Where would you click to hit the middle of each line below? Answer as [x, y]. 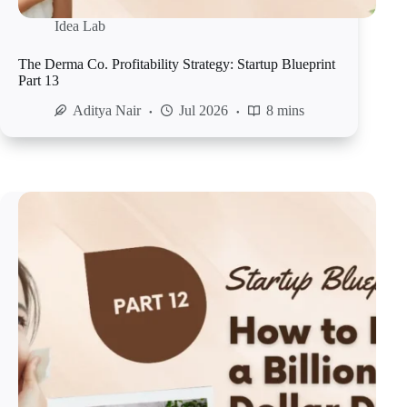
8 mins [285, 111]
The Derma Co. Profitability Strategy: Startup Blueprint [177, 65]
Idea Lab [80, 26]
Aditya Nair [107, 111]
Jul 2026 [203, 111]
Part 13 [39, 81]
